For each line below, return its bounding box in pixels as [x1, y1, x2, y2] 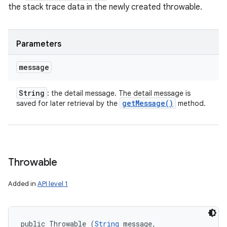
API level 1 [37, 179, 68, 188]
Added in [8, 179, 37, 188]
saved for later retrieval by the [16, 99, 120, 108]
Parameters [16, 39, 61, 49]
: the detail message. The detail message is [47, 89, 191, 98]
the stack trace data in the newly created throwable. [8, 2, 202, 12]
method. [176, 99, 206, 108]
